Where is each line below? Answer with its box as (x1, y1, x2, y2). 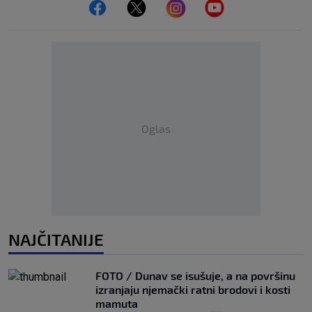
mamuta (95, 297, 138, 311)
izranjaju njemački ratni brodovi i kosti (95, 283, 290, 297)
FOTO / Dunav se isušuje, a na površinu (95, 269, 295, 283)
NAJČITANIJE (8, 229, 104, 250)
